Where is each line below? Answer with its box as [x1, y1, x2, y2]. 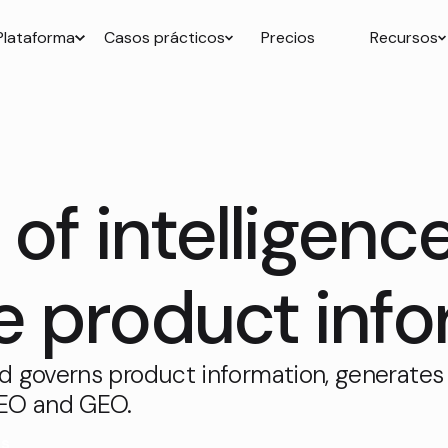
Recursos [370, 26, 438, 48]
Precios [261, 26, 315, 48]
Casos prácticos [103, 26, 225, 48]
